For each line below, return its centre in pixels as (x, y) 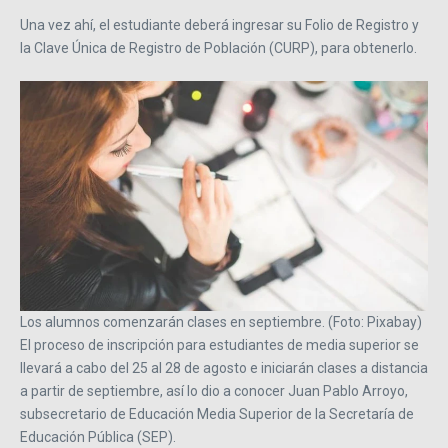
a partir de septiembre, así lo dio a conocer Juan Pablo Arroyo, (214, 390)
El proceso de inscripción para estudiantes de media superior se (219, 344)
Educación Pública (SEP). (98, 436)
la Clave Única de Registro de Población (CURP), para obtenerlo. (218, 48)
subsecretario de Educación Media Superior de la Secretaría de (217, 413)
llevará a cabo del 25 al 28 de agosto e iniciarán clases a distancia (224, 367)
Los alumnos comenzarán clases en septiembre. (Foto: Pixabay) (221, 321)
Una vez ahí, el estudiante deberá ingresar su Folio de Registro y (219, 25)
